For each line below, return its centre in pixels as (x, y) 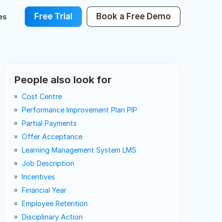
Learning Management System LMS (79, 150)
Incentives (38, 177)
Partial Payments (49, 123)
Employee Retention (55, 203)
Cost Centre (42, 96)
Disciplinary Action (52, 217)
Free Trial (53, 17)
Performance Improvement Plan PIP (80, 110)
